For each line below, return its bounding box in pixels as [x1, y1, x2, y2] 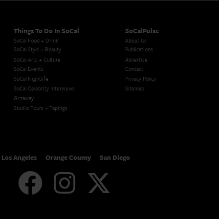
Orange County [45, 152, 91, 162]
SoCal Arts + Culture [14, 55, 61, 64]
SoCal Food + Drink [14, 36, 58, 44]
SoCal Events [14, 64, 44, 73]
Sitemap [125, 84, 144, 92]
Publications [125, 44, 153, 53]
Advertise [125, 55, 148, 64]
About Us [125, 36, 147, 44]
